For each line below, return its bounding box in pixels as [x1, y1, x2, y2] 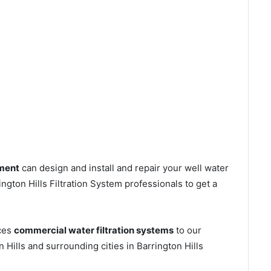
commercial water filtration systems [14, 224, 174, 237]
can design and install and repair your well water [19, 162, 229, 174]
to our [174, 224, 201, 237]
